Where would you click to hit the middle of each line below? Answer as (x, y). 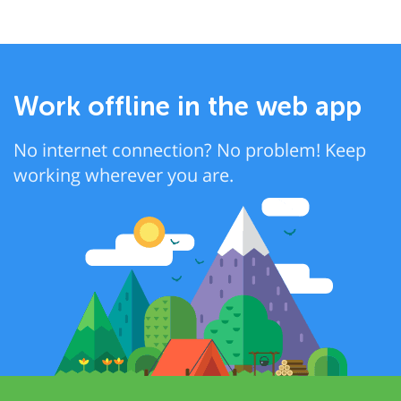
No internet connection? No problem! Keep (190, 150)
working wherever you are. (124, 175)
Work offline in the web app (188, 107)
